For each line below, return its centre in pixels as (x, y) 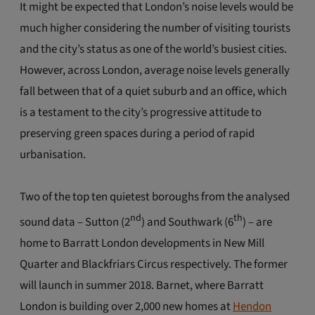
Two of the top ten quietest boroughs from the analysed (155, 197)
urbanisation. (53, 155)
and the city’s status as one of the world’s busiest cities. (154, 50)
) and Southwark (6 (188, 222)
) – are (258, 222)
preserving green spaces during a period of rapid (137, 134)
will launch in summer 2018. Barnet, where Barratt (142, 285)
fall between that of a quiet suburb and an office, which (154, 92)
